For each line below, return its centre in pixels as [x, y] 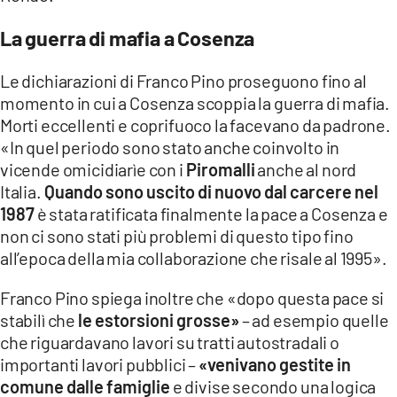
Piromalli [220, 170]
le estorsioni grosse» [158, 320]
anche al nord [306, 170]
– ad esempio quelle [314, 320]
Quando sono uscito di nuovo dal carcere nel [211, 192]
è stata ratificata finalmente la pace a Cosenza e [211, 214]
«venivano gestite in [275, 365]
